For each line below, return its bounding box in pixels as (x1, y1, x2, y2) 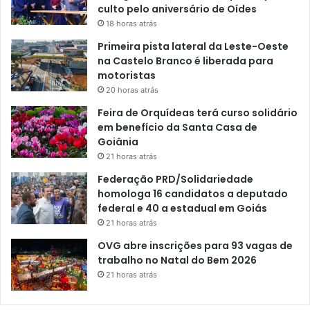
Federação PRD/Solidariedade (98, 172, 253, 187)
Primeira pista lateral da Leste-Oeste (98, 39, 289, 54)
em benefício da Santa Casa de (98, 120, 257, 135)
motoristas (98, 69, 156, 83)
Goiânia (98, 135, 138, 149)
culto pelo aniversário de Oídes (98, 2, 257, 17)
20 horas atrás (106, 85, 158, 95)
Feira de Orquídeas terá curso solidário (98, 106, 298, 120)
